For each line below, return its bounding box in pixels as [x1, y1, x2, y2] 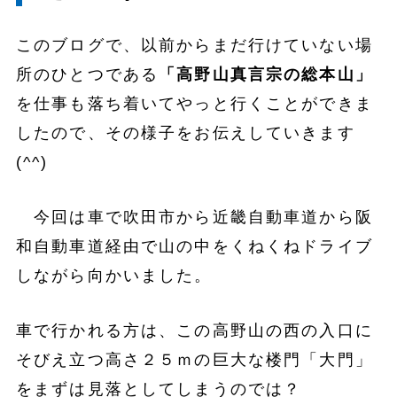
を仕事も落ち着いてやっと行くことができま [15, 95, 373, 113]
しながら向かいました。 [15, 266, 213, 284]
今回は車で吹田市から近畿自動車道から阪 [15, 207, 373, 226]
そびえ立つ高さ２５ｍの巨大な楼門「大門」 [15, 350, 373, 369]
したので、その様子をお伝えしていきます [15, 124, 355, 143]
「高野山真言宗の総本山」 [159, 66, 373, 84]
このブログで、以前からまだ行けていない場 [15, 36, 373, 55]
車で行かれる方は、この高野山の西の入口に [15, 321, 373, 339]
